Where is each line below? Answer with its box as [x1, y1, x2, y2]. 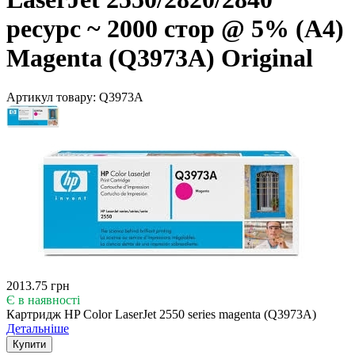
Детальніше [6, 321, 69, 335]
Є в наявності [6, 292, 80, 307]
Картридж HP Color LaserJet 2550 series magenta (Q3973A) [6, 307, 316, 321]
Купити [13, 338, 46, 350]
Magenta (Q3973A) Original [6, 44, 313, 73]
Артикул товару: [6, 90, 99, 104]
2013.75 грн [6, 278, 70, 292]
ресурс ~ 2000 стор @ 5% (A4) [6, 14, 344, 44]
